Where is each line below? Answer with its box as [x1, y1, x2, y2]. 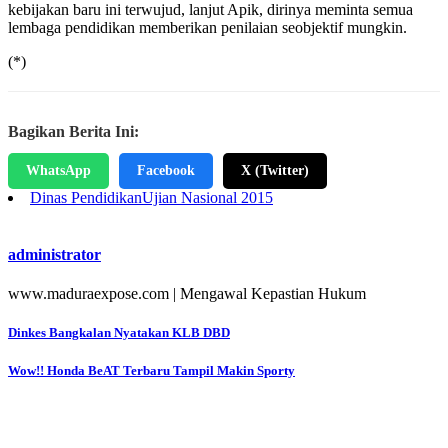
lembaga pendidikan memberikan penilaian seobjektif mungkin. [8, 18, 407, 36]
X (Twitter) [241, 162, 309, 178]
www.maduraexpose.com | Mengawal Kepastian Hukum [8, 285, 366, 303]
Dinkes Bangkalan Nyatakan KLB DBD [8, 325, 230, 341]
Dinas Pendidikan [30, 188, 142, 206]
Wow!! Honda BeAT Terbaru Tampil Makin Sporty [8, 363, 295, 379]
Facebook [137, 162, 195, 178]
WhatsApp [26, 162, 91, 178]
